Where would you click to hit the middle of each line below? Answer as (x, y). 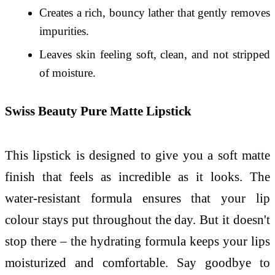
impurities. (64, 31)
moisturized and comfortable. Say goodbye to (137, 262)
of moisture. (68, 73)
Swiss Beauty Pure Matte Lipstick (98, 110)
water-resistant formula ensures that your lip (137, 198)
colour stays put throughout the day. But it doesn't (137, 219)
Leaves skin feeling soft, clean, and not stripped (155, 55)
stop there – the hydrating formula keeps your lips (137, 241)
